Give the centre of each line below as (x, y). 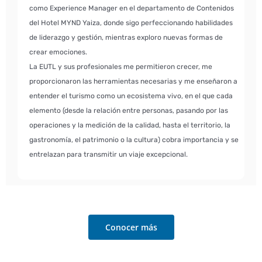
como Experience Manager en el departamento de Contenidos (131, 8)
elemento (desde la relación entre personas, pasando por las (128, 111)
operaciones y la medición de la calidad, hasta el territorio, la (130, 125)
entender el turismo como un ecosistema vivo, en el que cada (131, 96)
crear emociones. (58, 52)
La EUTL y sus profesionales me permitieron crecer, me (120, 67)
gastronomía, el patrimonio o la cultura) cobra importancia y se (134, 140)
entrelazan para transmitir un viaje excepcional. (108, 155)
